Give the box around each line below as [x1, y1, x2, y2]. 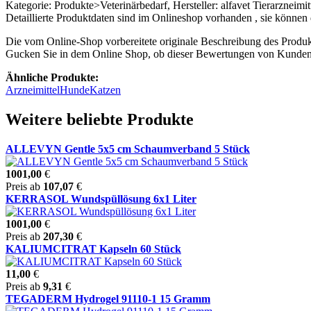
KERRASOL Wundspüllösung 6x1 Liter [6, 192, 196, 205]
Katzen [90, 83, 121, 96]
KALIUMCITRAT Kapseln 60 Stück [6, 242, 181, 255]
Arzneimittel [6, 83, 60, 96]
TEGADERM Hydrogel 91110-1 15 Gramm [6, 292, 210, 305]
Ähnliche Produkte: [6, 71, 99, 83]
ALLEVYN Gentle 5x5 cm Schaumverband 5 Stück [6, 142, 250, 155]
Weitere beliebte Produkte [6, 110, 194, 128]
